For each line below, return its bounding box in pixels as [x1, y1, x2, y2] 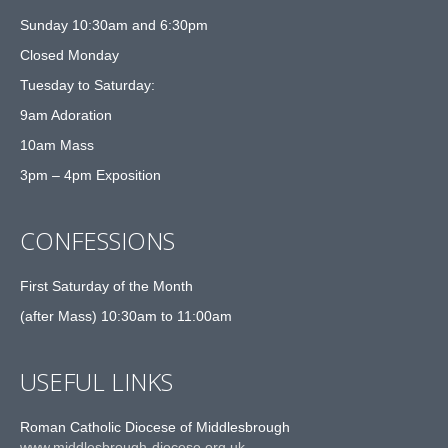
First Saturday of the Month [20, 277, 193, 294]
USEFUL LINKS [20, 364, 173, 398]
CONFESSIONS [20, 223, 175, 257]
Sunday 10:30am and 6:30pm [20, 16, 208, 33]
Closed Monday [20, 46, 119, 63]
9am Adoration [20, 106, 112, 123]
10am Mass [20, 136, 94, 153]
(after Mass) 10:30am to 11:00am [20, 307, 232, 324]
